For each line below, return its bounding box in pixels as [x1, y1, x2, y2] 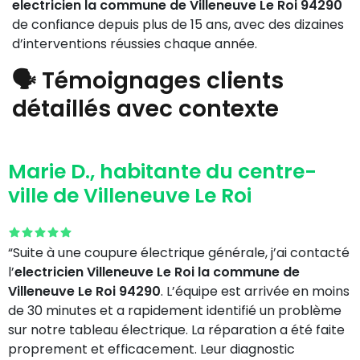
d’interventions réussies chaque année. [12, 35, 257, 53]
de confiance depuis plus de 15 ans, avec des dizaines [12, 15, 344, 34]
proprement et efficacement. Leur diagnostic [8, 340, 295, 358]
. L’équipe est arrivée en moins [161, 282, 350, 301]
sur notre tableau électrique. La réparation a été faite [8, 321, 345, 339]
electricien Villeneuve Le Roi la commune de [14, 263, 300, 281]
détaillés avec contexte [12, 93, 279, 125]
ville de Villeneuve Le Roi [8, 182, 252, 210]
